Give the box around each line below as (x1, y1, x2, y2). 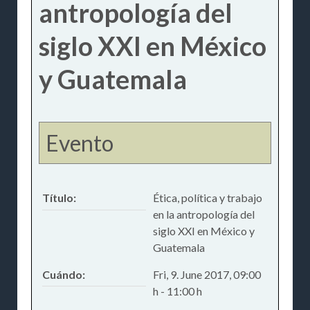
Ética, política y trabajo (152, 190, 262, 204)
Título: (42, 190, 76, 204)
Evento (46, 129, 114, 156)
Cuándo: (42, 267, 85, 281)
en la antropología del (152, 207, 255, 221)
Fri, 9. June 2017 (152, 267, 229, 281)
